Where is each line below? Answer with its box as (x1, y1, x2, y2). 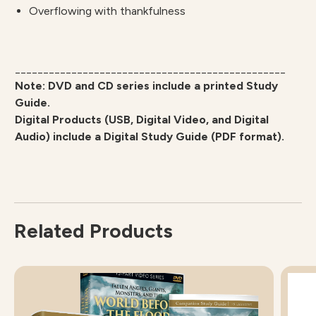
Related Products (14, 219, 173, 243)
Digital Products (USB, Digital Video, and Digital (15, 113, 269, 127)
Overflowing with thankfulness (29, 4, 186, 18)
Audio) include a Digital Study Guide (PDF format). (15, 130, 284, 144)
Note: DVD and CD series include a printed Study (15, 79, 278, 93)
